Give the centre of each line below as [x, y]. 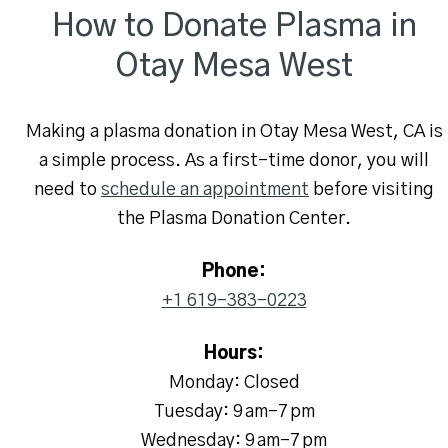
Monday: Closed [234, 382]
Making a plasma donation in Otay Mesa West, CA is [234, 131]
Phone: [234, 271]
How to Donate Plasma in [234, 25]
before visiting [371, 189]
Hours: [234, 353]
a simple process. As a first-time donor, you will [234, 160]
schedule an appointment [205, 189]
